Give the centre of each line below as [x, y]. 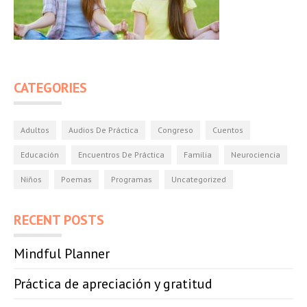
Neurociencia [256, 155]
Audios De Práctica [103, 130]
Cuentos [228, 130]
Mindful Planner [62, 254]
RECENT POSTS [59, 220]
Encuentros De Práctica [121, 155]
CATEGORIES [50, 88]
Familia [198, 155]
